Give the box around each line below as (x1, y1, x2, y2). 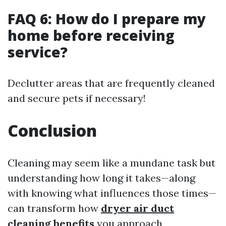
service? (8, 42, 68, 62)
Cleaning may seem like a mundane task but (8, 156, 215, 169)
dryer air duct (101, 202, 174, 215)
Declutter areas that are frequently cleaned (8, 77, 215, 90)
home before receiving (8, 26, 175, 45)
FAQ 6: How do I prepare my (8, 9, 206, 29)
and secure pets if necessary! (8, 92, 146, 105)
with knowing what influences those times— (8, 187, 216, 200)
